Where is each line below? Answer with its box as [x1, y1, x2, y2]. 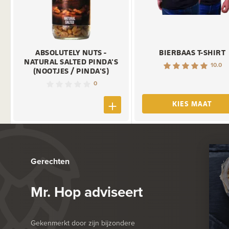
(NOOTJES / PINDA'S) [33, 65, 109, 77]
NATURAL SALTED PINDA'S [24, 56, 119, 67]
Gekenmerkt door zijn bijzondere [31, 217, 135, 228]
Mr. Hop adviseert [31, 181, 143, 202]
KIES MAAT [172, 99, 213, 109]
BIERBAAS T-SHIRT [159, 47, 226, 58]
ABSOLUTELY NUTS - [35, 47, 107, 58]
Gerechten [31, 155, 70, 167]
